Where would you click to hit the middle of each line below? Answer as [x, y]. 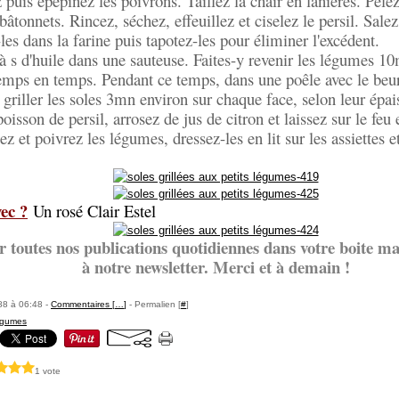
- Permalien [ [154, 304]
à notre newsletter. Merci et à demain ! [216, 267]
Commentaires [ [83, 304]
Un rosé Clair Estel [94, 211]
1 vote [48, 370]
